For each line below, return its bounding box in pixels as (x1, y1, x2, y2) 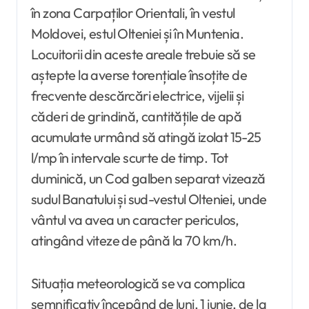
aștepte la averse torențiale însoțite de (31, 66, 247, 84)
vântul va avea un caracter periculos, (31, 211, 239, 229)
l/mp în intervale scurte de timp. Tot (31, 149, 228, 167)
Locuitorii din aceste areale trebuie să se (31, 46, 256, 63)
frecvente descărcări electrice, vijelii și (31, 87, 244, 105)
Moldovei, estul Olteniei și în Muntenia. (31, 25, 243, 43)
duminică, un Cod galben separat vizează (31, 170, 266, 188)
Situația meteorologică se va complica (31, 275, 246, 292)
